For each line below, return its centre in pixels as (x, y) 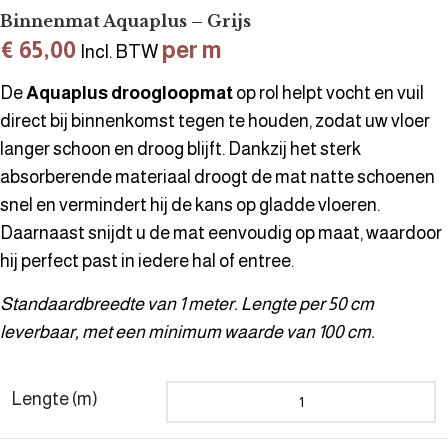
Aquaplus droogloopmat (129, 92)
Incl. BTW (119, 51)
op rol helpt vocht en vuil (328, 92)
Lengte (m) (55, 398)
